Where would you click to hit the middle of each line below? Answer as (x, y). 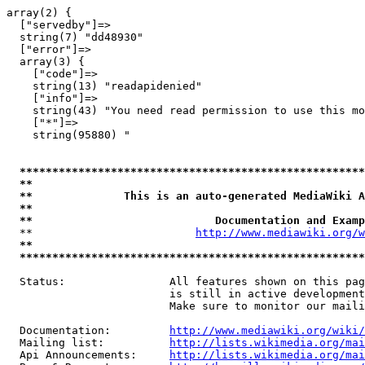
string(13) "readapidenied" (104, 86)
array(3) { (46, 62)
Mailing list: (88, 343)
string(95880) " (68, 135)
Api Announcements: (88, 355)
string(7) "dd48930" (75, 37)
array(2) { (39, 13)
